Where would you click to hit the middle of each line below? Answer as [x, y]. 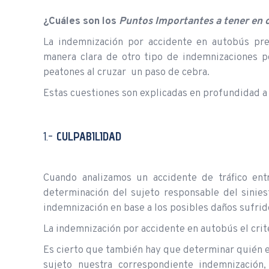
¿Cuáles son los [81, 21]
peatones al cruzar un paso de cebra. [126, 72]
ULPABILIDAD [92, 136]
